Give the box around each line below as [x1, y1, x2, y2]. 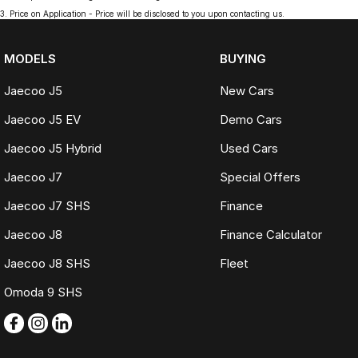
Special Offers [219, 169, 300, 185]
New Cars [219, 83, 274, 98]
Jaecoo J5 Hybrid [4, 141, 101, 156]
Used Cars [219, 141, 278, 156]
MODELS [4, 51, 56, 66]
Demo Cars [219, 112, 282, 127]
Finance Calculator [219, 227, 322, 242]
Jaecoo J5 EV [4, 112, 81, 127]
